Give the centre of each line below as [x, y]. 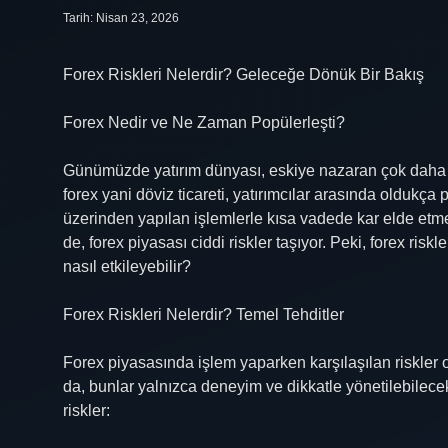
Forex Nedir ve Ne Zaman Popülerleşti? [204, 122]
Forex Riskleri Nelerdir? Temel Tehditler [203, 314]
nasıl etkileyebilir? [127, 266]
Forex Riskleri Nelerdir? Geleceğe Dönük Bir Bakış [243, 74]
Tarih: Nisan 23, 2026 [121, 18]
